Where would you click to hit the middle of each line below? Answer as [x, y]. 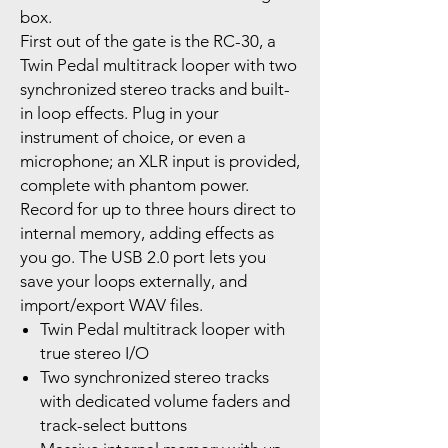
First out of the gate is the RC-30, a [148, 40]
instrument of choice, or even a [133, 136]
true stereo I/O [94, 352]
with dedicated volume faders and [165, 400]
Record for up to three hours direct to [158, 208]
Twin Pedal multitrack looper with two [158, 64]
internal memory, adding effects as [147, 232]
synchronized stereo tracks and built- [155, 88]
